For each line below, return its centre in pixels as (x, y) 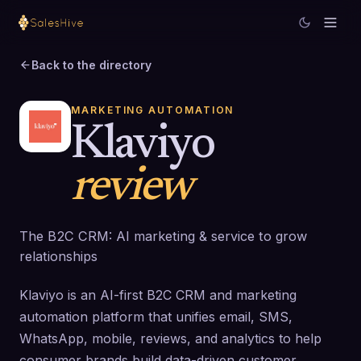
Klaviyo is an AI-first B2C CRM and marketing (158, 295)
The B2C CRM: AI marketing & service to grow (163, 236)
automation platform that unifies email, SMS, (156, 317)
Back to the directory (91, 65)
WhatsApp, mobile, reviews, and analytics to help (170, 338)
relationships (58, 256)
